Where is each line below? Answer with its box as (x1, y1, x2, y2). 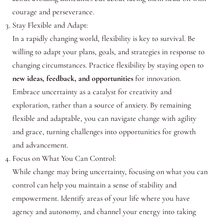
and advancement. (12, 140, 68, 150)
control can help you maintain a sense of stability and (12, 180, 177, 190)
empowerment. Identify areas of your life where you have (12, 193, 190, 204)
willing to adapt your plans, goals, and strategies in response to (12, 47, 205, 57)
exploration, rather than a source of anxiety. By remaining (12, 100, 191, 110)
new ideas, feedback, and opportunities (12, 74, 133, 84)
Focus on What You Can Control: (12, 153, 116, 164)
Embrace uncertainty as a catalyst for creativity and (12, 87, 172, 97)
